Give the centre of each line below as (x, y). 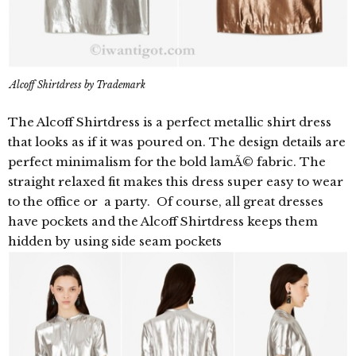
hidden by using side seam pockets (115, 241)
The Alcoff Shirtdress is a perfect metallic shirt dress (170, 122)
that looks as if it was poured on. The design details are (177, 142)
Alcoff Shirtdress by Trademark (77, 85)
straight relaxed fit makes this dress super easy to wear (176, 182)
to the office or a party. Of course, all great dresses (166, 201)
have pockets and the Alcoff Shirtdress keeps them (163, 221)
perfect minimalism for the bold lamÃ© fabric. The (167, 162)
